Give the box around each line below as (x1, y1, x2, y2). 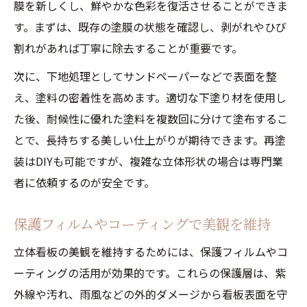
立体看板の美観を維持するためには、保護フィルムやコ (14, 243, 288, 260)
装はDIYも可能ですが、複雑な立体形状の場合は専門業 (14, 153, 283, 169)
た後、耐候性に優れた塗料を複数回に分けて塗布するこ (14, 110, 288, 127)
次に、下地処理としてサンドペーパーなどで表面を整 (14, 68, 277, 84)
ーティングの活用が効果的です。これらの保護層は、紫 (14, 265, 286, 281)
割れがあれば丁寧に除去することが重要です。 (14, 40, 243, 56)
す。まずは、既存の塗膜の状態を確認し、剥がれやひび (14, 19, 286, 35)
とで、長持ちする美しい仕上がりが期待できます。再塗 (14, 132, 286, 148)
